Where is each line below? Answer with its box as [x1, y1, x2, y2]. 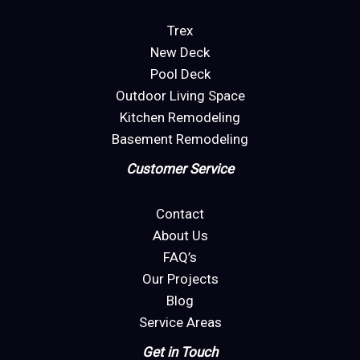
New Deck [150, 43, 210, 60]
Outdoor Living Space [115, 87, 245, 104]
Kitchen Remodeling [120, 108, 240, 125]
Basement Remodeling [112, 130, 248, 147]
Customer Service [126, 160, 234, 177]
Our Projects [141, 271, 219, 288]
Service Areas [138, 314, 222, 331]
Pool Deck [149, 65, 211, 82]
